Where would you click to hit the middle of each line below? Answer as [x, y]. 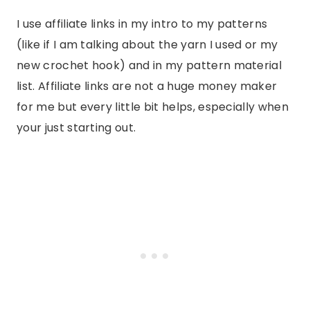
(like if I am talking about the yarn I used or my [147, 45]
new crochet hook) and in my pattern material [149, 66]
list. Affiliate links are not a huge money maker [147, 86]
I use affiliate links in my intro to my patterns [142, 24]
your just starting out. [76, 128]
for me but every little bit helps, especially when [153, 107]
